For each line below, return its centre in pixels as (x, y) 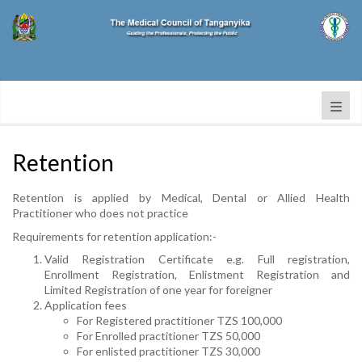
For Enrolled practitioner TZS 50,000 (168, 336)
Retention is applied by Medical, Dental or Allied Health (181, 198)
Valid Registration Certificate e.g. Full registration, (197, 259)
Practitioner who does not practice (100, 213)
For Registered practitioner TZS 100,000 (179, 320)
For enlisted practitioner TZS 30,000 (168, 351)
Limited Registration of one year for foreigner (158, 290)
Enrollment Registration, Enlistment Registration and (197, 274)
